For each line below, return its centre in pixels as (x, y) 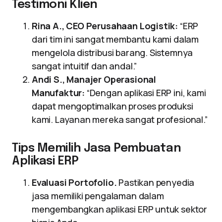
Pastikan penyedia (156, 182)
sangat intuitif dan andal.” (84, 66)
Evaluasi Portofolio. (74, 182)
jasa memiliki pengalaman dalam (98, 196)
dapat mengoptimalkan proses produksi (112, 106)
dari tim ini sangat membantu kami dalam (115, 39)
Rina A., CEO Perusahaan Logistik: (105, 26)
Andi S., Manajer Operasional (94, 79)
